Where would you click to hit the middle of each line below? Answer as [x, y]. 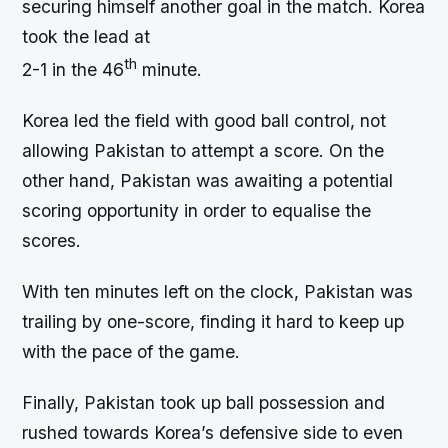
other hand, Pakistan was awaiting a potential [208, 180]
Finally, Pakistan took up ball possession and [204, 402]
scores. [52, 240]
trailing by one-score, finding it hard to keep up [213, 321]
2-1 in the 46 [73, 69]
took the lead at [86, 36]
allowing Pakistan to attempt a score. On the [203, 150]
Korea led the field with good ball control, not [204, 120]
